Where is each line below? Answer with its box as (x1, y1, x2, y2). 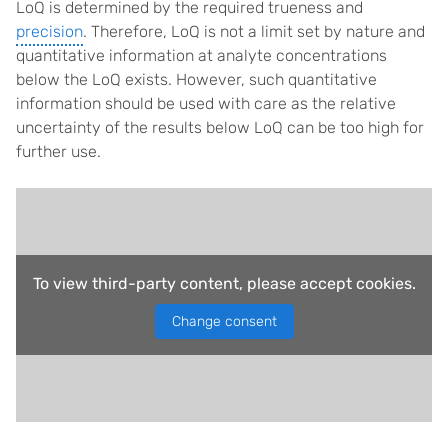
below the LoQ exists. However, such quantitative (16, 70, 377, 90)
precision (16, 22, 83, 42)
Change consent (171, 313, 277, 331)
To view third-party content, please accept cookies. (32, 274, 416, 294)
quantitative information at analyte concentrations (16, 46, 387, 66)
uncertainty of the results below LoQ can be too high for (16, 118, 424, 138)
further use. (16, 142, 101, 162)
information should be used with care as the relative (16, 94, 396, 114)
